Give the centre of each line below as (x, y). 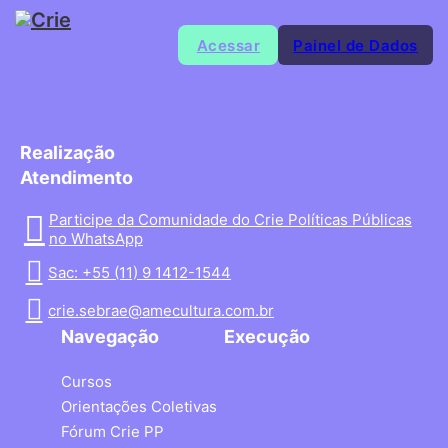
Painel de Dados (355, 45)
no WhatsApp (95, 238)
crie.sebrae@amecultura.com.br (161, 310)
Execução (267, 336)
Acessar (228, 45)
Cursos (86, 381)
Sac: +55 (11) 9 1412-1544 (139, 272)
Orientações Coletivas (138, 406)
